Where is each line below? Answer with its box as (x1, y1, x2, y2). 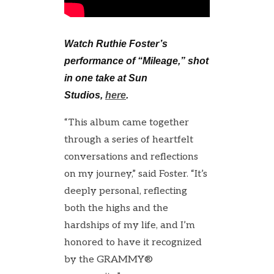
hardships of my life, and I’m (64, 220, 195, 231)
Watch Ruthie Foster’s (64, 39, 168, 49)
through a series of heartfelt (64, 134, 193, 146)
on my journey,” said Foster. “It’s (64, 168, 207, 180)
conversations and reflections (64, 151, 198, 163)
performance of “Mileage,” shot (64, 56, 209, 66)
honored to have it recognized (64, 237, 202, 248)
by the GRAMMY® (64, 254, 153, 265)
